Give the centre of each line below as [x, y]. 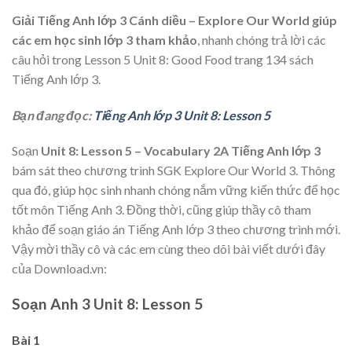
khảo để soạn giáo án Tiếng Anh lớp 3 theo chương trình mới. [176, 229]
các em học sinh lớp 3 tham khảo [104, 39]
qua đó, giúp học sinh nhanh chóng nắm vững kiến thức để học [176, 190]
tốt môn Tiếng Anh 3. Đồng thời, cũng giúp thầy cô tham [161, 210]
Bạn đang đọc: [53, 115]
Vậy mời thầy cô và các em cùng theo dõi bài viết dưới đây [169, 249]
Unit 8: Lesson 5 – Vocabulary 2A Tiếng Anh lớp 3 [181, 151]
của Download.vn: [59, 269]
